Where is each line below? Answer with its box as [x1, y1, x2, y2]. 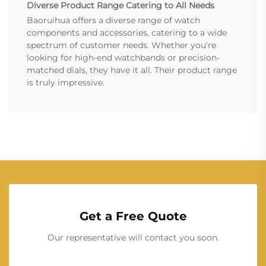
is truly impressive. [27, 77, 104, 88]
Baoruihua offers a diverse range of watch [27, 15, 200, 26]
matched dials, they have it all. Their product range [27, 65, 237, 76]
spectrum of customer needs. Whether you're [27, 40, 216, 51]
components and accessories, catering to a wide [27, 27, 227, 39]
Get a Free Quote [79, 209, 187, 224]
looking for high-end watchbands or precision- [27, 52, 220, 64]
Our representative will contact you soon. [47, 232, 219, 243]
